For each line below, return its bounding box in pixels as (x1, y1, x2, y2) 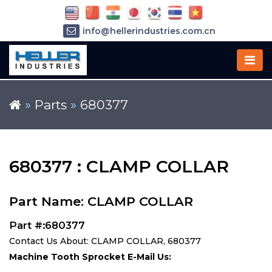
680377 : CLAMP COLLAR (9, 156, 229, 177)
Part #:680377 (9, 219, 85, 231)
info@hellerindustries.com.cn (82, 25, 216, 37)
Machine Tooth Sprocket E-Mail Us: (9, 251, 171, 262)
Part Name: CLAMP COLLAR (9, 194, 193, 209)
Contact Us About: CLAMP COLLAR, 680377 (9, 236, 201, 246)
